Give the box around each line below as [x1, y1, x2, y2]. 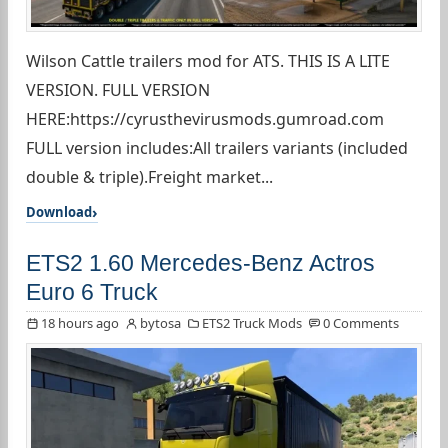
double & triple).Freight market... [26, 166, 273, 189]
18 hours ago [41, 314, 119, 333]
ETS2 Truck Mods [202, 314, 302, 333]
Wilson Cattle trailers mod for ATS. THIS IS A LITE [26, 50, 390, 73]
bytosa [140, 314, 181, 333]
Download [26, 203, 92, 222]
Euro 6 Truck [26, 279, 158, 306]
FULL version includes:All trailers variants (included [26, 137, 408, 160]
